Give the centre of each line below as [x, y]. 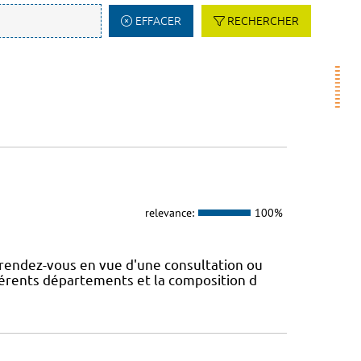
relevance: [169, 212]
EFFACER [158, 21]
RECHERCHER [263, 21]
